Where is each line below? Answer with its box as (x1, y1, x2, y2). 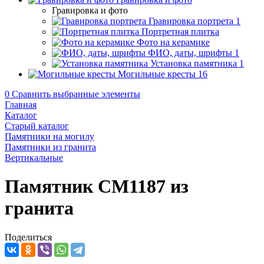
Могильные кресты (118, 69, 196, 79)
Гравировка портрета (148, 16, 233, 26)
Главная (5, 100, 37, 110)
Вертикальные (5, 153, 63, 163)
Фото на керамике (137, 37, 210, 47)
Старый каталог (5, 121, 69, 131)
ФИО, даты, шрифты (148, 48, 232, 58)
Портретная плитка (141, 27, 219, 37)
